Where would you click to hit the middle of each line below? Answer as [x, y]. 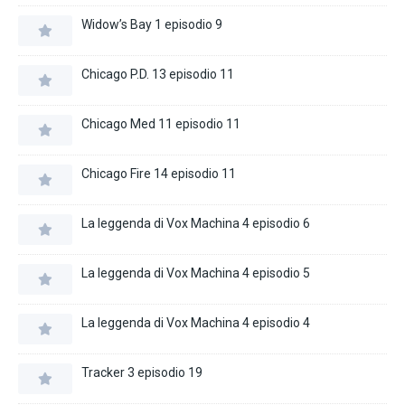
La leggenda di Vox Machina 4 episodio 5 [196, 273]
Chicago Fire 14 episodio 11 [159, 173]
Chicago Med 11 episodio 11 [161, 123]
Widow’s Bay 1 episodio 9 [152, 24]
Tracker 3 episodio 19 [142, 372]
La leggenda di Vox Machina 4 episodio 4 [196, 322]
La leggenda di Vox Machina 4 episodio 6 [196, 223]
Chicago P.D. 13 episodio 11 [158, 74]
